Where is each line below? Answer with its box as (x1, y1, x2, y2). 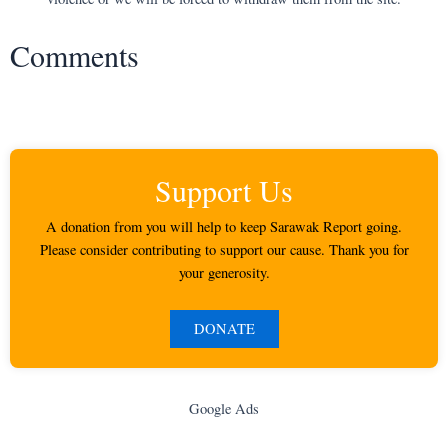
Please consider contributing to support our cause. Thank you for (39, 240, 409, 260)
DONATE (193, 319, 255, 339)
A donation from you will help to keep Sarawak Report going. (46, 217, 402, 237)
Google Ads (189, 398, 259, 418)
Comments (10, 35, 139, 76)
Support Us (155, 170, 293, 211)
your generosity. (178, 263, 270, 283)
